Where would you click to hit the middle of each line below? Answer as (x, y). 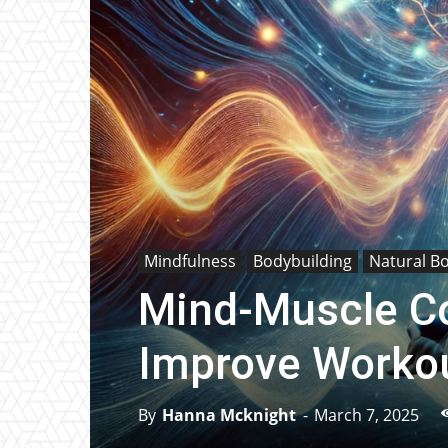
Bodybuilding (302, 261)
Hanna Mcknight (229, 415)
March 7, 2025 (366, 415)
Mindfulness (190, 261)
